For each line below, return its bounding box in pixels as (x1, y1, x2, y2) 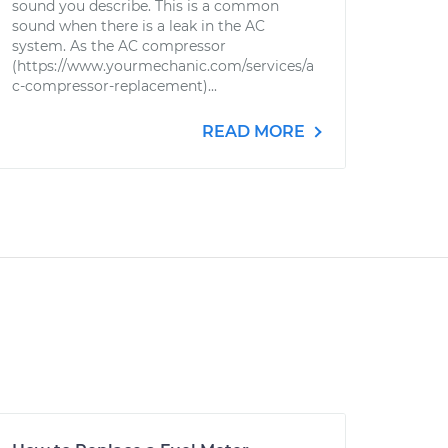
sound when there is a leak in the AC (12, 17, 265, 35)
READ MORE (202, 122, 309, 141)
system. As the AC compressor (12, 37, 226, 55)
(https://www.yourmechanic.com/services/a (12, 57, 314, 75)
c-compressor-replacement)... (12, 77, 217, 95)
